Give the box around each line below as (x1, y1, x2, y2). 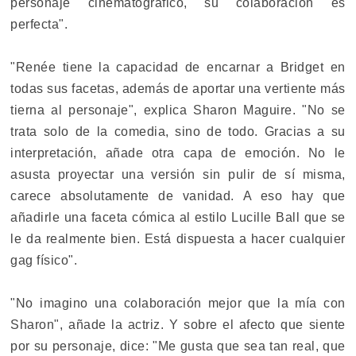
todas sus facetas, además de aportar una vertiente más (10, 81, 346, 95)
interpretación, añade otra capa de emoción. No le (10, 145, 346, 160)
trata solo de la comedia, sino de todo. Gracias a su (10, 124, 346, 138)
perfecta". (10, 17, 68, 31)
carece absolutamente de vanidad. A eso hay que (10, 188, 346, 203)
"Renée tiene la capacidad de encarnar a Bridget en (10, 60, 346, 74)
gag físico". (10, 253, 78, 267)
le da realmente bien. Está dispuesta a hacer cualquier (10, 231, 346, 246)
